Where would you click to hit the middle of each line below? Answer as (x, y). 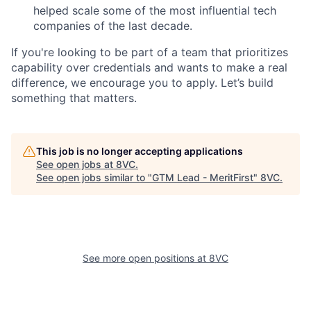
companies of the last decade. (113, 26)
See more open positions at (146, 258)
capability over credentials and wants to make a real (149, 68)
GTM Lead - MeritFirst (203, 178)
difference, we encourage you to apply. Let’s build (142, 83)
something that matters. (74, 98)
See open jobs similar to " (94, 178)
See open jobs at (76, 165)
